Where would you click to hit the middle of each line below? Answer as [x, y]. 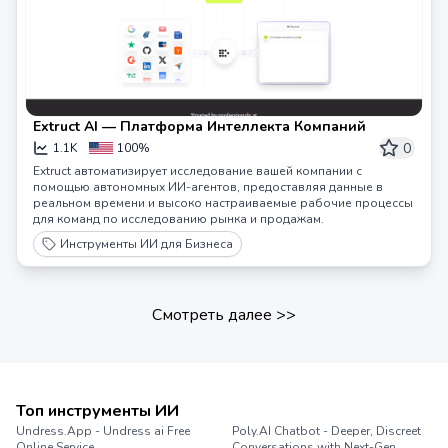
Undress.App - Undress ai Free [103, 431]
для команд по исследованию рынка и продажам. [178, 219]
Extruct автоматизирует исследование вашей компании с [197, 171]
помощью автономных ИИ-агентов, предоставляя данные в [208, 187]
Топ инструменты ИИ [97, 411]
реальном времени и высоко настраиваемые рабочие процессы [223, 203]
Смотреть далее [212, 315]
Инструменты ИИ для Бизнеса [146, 244]
